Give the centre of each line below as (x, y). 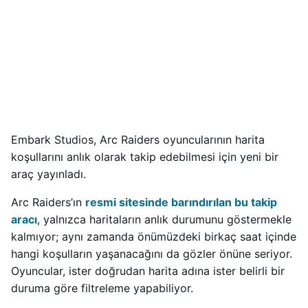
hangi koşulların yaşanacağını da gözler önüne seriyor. (152, 254)
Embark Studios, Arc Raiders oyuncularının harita (138, 140)
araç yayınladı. (48, 174)
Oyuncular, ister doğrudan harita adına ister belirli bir (148, 271)
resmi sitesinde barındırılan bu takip (181, 202)
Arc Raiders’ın (48, 202)
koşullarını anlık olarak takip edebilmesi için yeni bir (145, 157)
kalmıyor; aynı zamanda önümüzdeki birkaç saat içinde (154, 236)
